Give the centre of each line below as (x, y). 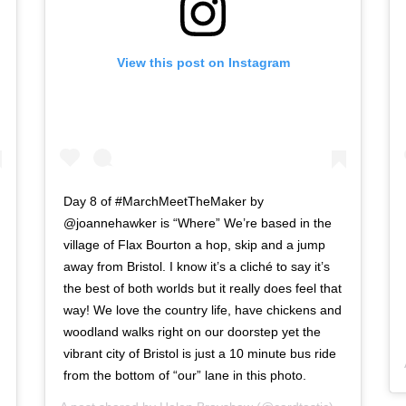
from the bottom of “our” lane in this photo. (185, 375)
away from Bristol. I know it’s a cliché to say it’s (197, 266)
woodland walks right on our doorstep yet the (192, 331)
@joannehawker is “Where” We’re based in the (198, 222)
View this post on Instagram (203, 63)
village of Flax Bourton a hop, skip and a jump (194, 244)
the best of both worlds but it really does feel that (203, 288)
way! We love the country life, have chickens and (203, 309)
